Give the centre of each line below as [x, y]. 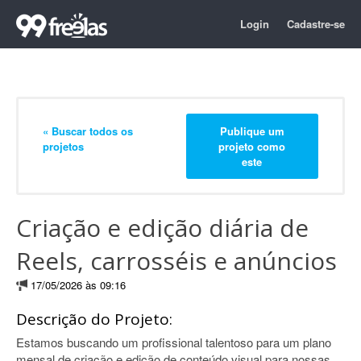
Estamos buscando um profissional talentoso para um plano [174, 342]
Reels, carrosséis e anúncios [176, 261]
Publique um [252, 131]
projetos [63, 146]
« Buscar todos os [88, 131]
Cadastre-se [316, 24]
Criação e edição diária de [162, 228]
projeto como [252, 146]
